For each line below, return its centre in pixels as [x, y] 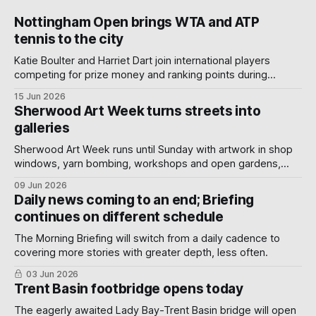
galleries [42, 128]
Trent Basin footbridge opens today [129, 288]
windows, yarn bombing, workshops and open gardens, [147, 163]
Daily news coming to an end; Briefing [134, 200]
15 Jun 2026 [40, 96]
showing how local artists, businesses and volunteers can [152, 177]
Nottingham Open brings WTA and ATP [137, 22]
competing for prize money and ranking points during [141, 74]
